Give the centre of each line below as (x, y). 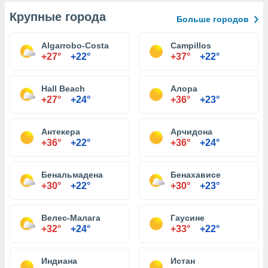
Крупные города (58, 17)
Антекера (61, 132)
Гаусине (188, 218)
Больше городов (213, 19)
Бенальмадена (72, 175)
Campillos (191, 45)
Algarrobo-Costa (75, 45)
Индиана (59, 261)
